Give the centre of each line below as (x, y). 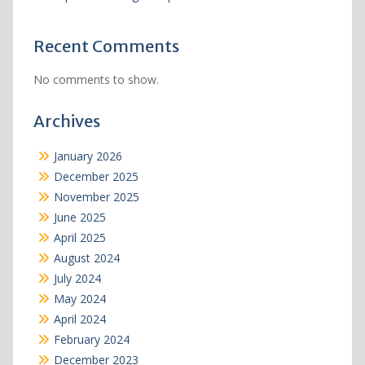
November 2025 (96, 197)
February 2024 (91, 340)
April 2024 (79, 319)
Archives (66, 121)
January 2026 (88, 156)
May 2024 (79, 299)
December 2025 (96, 177)
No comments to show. (96, 80)
